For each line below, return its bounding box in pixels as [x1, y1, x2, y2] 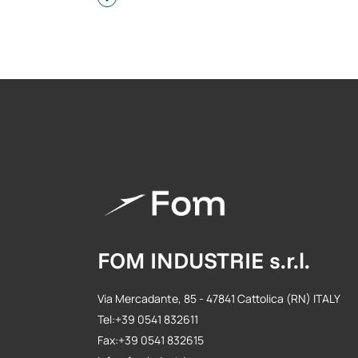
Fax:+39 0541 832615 [97, 332, 204, 348]
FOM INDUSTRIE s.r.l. [97, 246, 310, 275]
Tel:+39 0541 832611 [97, 312, 198, 328]
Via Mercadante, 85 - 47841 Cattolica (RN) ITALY [97, 291, 340, 307]
